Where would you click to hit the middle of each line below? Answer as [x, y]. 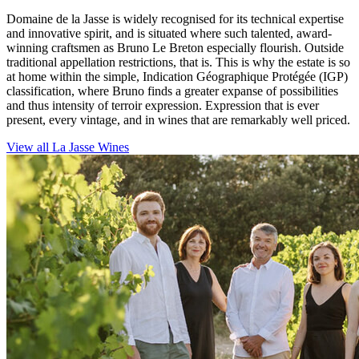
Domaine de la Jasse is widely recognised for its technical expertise [175, 18]
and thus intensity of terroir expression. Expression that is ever [163, 105]
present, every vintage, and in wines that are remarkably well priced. [178, 119]
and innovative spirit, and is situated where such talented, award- [169, 33]
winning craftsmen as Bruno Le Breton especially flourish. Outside [175, 47]
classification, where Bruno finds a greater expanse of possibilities [172, 91]
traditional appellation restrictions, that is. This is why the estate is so [178, 62]
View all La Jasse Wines [68, 147]
